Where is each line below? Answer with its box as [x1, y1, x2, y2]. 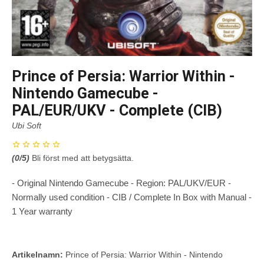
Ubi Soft [12, 120, 41, 130]
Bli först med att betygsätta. [32, 153, 134, 163]
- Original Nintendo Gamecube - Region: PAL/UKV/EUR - [12, 177, 231, 188]
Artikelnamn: [12, 249, 63, 259]
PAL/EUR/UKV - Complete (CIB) [12, 101, 222, 119]
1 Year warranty [12, 206, 72, 216]
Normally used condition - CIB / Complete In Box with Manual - [12, 192, 252, 202]
